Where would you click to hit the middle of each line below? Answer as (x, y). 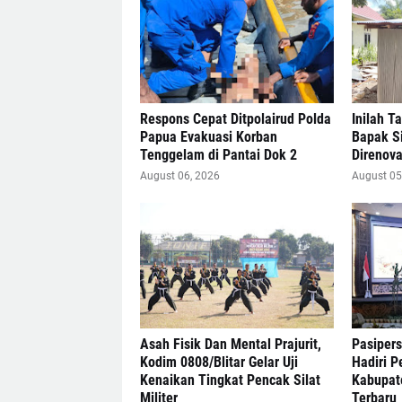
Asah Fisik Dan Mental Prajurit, (230, 345)
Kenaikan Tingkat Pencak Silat (230, 380)
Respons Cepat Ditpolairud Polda (235, 119)
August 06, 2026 (179, 176)
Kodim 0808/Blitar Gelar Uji (218, 363)
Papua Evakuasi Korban (208, 137)
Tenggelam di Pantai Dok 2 (218, 155)
